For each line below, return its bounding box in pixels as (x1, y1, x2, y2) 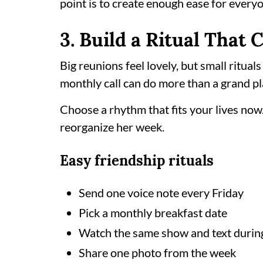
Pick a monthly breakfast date (79, 205, 227, 220)
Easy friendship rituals (60, 151, 214, 170)
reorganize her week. (60, 120, 164, 134)
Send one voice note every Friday (79, 186, 244, 200)
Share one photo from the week (79, 245, 236, 259)
